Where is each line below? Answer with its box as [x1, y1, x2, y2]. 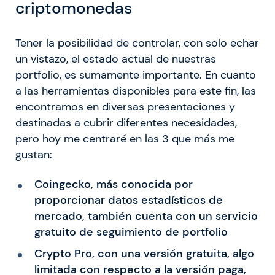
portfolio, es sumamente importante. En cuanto [15, 68, 256, 82]
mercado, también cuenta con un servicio [34, 209, 258, 223]
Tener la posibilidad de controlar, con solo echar [15, 36, 259, 50]
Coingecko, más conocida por [34, 177, 193, 192]
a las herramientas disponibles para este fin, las [15, 84, 256, 98]
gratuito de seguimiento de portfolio [34, 225, 228, 239]
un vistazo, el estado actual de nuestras [15, 52, 216, 66]
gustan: [15, 148, 52, 162]
